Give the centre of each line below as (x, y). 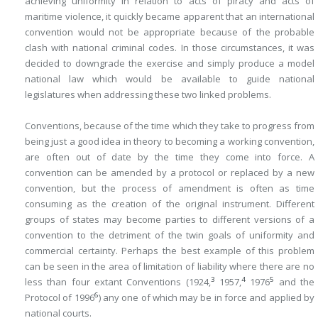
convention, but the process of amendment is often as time (170, 188)
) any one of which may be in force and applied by (207, 297)
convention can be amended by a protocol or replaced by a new (170, 172)
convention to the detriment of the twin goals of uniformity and (170, 235)
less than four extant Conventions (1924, (118, 282)
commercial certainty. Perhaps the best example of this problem (170, 251)
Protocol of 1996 (60, 297)
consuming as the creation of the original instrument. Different (170, 204)
